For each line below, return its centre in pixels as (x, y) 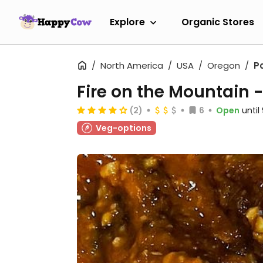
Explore (127, 22)
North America (132, 65)
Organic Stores (218, 22)
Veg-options (124, 128)
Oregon (224, 65)
